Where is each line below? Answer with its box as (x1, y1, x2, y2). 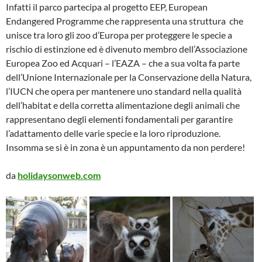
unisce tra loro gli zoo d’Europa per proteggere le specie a (6, 29, 232, 40)
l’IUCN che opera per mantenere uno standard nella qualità (6, 85, 242, 96)
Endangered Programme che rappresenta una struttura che (6, 15, 243, 26)
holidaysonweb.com (18, 169, 101, 181)
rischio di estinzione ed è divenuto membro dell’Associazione (6, 43, 247, 54)
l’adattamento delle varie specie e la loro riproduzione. (6, 127, 220, 139)
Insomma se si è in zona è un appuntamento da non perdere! (6, 141, 245, 153)
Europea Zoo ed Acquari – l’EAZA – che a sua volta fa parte (6, 57, 240, 68)
